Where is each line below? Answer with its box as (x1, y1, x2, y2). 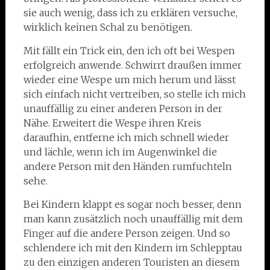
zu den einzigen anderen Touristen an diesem (23, 256, 240, 268)
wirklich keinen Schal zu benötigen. (23, 21, 192, 33)
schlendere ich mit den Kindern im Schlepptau (23, 242, 242, 254)
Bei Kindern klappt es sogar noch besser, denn (23, 198, 242, 210)
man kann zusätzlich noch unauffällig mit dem (23, 213, 243, 225)
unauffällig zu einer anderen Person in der (23, 102, 222, 115)
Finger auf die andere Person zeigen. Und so (23, 227, 230, 239)
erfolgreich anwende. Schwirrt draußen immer (23, 59, 242, 71)
